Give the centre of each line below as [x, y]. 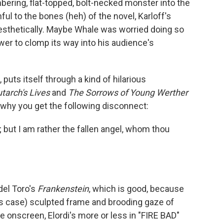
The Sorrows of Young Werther [128, 92]
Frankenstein [63, 189]
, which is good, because [136, 189]
